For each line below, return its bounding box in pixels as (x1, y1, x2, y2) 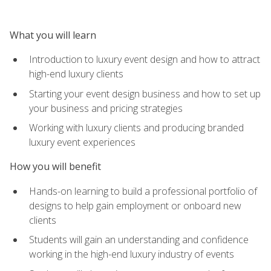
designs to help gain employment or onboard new (29, 198, 241, 212)
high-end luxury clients (29, 67, 123, 80)
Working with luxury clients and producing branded (29, 121, 244, 135)
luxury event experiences (29, 135, 135, 149)
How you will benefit (10, 160, 101, 174)
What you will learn (10, 28, 96, 42)
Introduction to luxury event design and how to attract (29, 52, 260, 66)
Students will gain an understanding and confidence (29, 233, 249, 247)
